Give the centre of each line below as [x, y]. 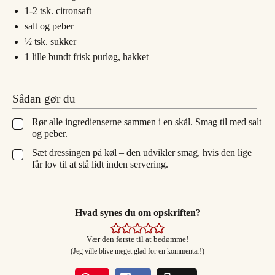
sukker [63, 42]
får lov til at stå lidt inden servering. [100, 165]
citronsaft [74, 11]
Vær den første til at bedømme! [137, 240]
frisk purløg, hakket [111, 57]
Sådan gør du [44, 99]
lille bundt [51, 57]
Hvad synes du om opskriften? [137, 213]
